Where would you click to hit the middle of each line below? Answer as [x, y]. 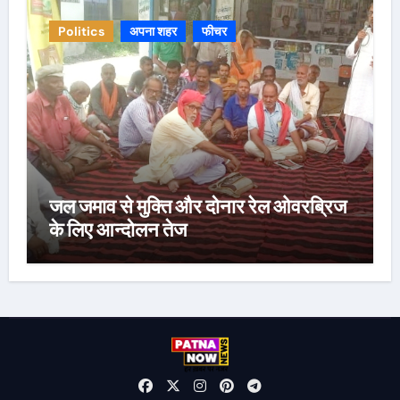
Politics [81, 32]
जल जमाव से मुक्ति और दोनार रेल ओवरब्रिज [197, 207]
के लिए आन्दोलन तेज [117, 230]
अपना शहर [153, 32]
